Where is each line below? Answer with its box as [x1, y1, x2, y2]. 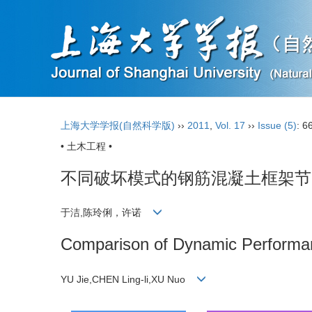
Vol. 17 [215, 120, 245, 131]
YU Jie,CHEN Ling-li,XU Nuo [61, 273, 196, 285]
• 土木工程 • [61, 141, 112, 152]
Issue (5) [258, 120, 297, 131]
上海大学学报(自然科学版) [61, 120, 175, 131]
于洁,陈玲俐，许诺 [61, 207, 153, 219]
